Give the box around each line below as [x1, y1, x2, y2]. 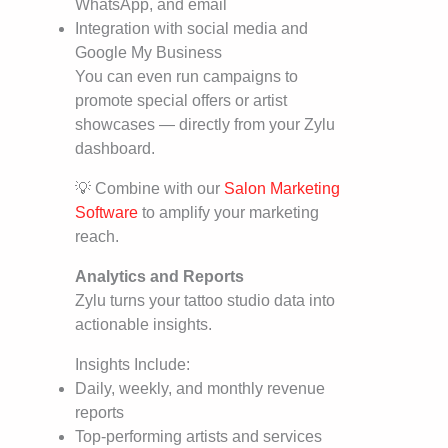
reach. [75, 228, 119, 246]
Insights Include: [75, 356, 190, 374]
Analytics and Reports [75, 268, 244, 286]
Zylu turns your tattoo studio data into [75, 292, 335, 310]
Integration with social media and [75, 20, 308, 38]
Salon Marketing [224, 180, 340, 198]
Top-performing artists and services [75, 428, 322, 446]
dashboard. [75, 140, 155, 158]
